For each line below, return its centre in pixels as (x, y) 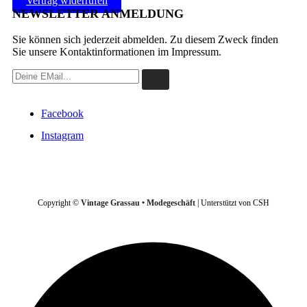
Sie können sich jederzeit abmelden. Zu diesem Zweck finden (145, 40)
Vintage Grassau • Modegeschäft (138, 203)
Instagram (62, 136)
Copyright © (59, 203)
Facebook (62, 114)
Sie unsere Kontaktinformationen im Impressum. (117, 52)
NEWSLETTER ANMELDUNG (98, 14)
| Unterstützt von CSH (232, 203)
